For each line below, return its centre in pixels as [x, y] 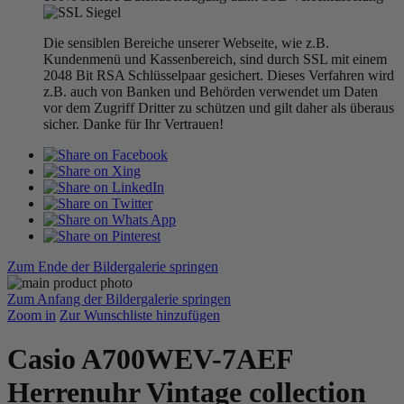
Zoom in [32, 315]
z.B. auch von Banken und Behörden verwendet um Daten [211, 92]
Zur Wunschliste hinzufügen [140, 315]
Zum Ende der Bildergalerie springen [113, 266]
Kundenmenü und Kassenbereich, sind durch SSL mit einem [215, 59]
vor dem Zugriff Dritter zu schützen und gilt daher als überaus [219, 108]
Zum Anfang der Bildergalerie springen [119, 299]
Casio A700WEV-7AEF [150, 359]
